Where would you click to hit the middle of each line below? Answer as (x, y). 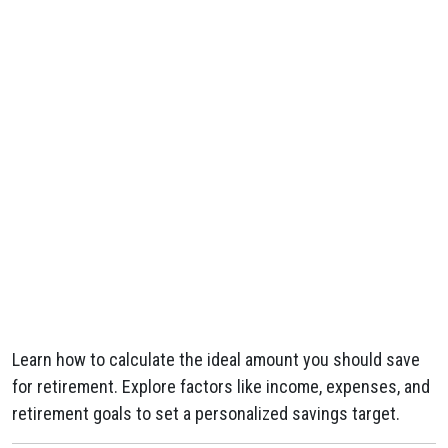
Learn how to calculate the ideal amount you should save (216, 359)
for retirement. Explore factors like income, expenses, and (221, 386)
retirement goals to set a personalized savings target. (206, 413)
